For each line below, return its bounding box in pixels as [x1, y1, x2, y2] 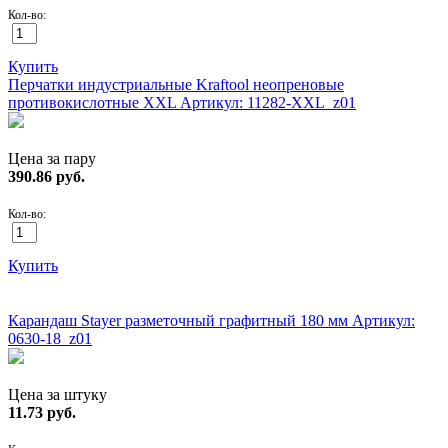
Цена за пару [8, 149, 96, 167]
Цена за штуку [8, 385, 107, 403]
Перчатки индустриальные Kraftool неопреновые [8, 75, 344, 93]
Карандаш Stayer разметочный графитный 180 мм [8, 311, 352, 329]
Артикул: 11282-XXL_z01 [180, 93, 356, 111]
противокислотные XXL [8, 93, 180, 111]
